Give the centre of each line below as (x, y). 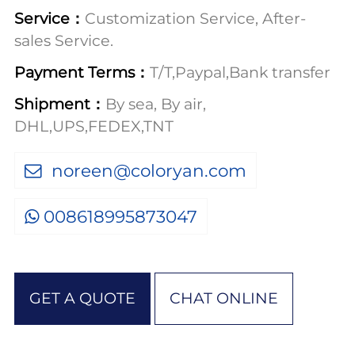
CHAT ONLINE (224, 298)
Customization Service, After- (195, 18)
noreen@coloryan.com (147, 170)
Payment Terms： (82, 72)
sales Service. (63, 40)
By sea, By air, (155, 104)
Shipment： (59, 104)
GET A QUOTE (82, 298)
